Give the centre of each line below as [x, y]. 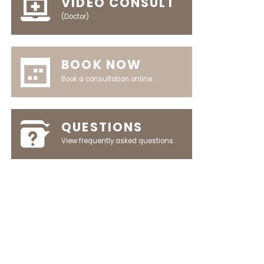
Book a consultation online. [108, 79]
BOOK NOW [101, 65]
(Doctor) [75, 17]
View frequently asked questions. [118, 141]
